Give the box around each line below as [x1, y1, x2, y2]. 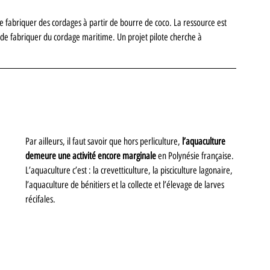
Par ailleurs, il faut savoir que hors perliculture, [25, 135, 182, 147]
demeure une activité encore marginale [25, 149, 156, 162]
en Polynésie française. [156, 149, 236, 162]
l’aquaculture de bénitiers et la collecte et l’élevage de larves [25, 178, 226, 190]
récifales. [25, 193, 55, 205]
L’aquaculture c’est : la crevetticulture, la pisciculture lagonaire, [25, 164, 234, 176]
